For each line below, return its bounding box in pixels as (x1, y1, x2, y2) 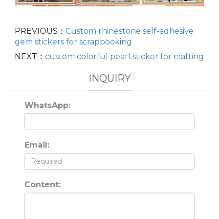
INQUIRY (88, 72, 131, 84)
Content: (24, 179, 61, 189)
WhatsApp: (24, 100, 70, 110)
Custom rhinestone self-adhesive (66, 26, 194, 36)
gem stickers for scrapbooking (15, 37, 132, 46)
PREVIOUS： (15, 26, 66, 36)
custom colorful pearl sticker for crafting (45, 51, 204, 61)
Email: (24, 140, 49, 150)
